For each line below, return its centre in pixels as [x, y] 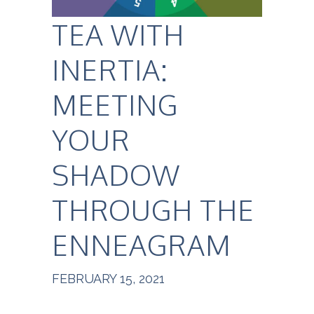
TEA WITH [118, 35]
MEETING [115, 105]
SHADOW [116, 175]
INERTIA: [110, 70]
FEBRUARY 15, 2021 [108, 279]
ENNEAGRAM [142, 245]
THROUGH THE [153, 210]
